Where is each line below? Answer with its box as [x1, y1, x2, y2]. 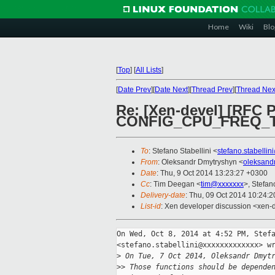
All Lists [136, 66, 161, 74]
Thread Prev [192, 85, 233, 94]
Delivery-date [141, 191, 185, 200]
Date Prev [118, 85, 151, 94]
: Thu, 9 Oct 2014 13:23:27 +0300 [157, 169, 268, 178]
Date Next [155, 85, 188, 94]
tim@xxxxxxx [201, 180, 244, 189]
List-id [141, 202, 161, 211]
